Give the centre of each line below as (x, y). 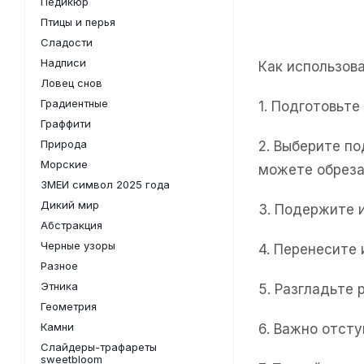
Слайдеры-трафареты (99, 347)
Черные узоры (78, 245)
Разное (59, 266)
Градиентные (74, 103)
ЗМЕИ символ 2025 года (105, 184)
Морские (64, 164)
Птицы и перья (78, 22)
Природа (64, 144)
